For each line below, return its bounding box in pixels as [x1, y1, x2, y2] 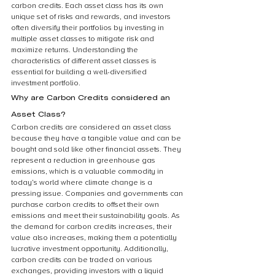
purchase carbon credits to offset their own [11, 200, 161, 209]
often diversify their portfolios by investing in [11, 23, 166, 33]
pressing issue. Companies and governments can [11, 189, 185, 198]
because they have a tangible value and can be [11, 134, 183, 143]
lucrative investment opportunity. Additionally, [11, 244, 170, 254]
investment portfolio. [11, 79, 80, 88]
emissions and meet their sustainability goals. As [11, 211, 182, 220]
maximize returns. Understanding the [11, 45, 140, 55]
